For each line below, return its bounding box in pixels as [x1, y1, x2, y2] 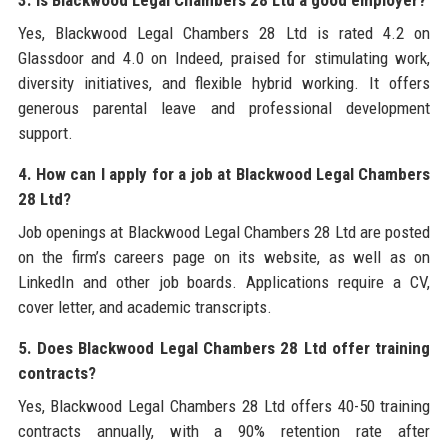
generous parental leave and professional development [17, 97, 431, 118]
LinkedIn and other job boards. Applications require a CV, [17, 271, 431, 292]
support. [17, 122, 73, 143]
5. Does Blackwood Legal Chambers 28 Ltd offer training [17, 337, 431, 358]
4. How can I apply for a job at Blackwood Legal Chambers [17, 163, 431, 184]
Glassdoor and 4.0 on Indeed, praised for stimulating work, [17, 47, 431, 68]
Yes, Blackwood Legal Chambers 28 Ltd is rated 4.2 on [17, 22, 431, 43]
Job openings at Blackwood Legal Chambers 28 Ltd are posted [17, 221, 431, 242]
